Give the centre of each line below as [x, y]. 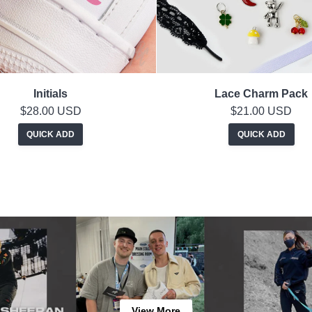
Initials [51, 94]
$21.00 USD [262, 111]
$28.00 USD [50, 111]
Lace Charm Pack [262, 94]
